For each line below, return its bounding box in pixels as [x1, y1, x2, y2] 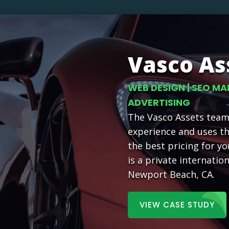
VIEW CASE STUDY [140, 199, 215, 211]
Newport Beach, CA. [128, 168, 215, 180]
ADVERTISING [128, 96, 191, 109]
